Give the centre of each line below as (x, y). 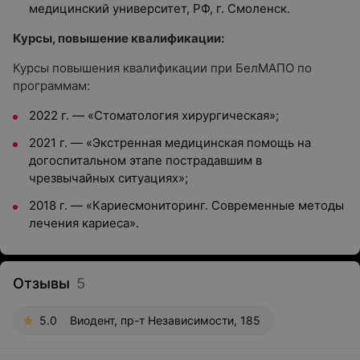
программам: (51, 86)
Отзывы (41, 283)
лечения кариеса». (84, 223)
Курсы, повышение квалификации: (119, 38)
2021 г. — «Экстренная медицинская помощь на (170, 143)
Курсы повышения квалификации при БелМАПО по (162, 68)
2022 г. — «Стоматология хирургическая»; (154, 115)
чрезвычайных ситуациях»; (108, 178)
